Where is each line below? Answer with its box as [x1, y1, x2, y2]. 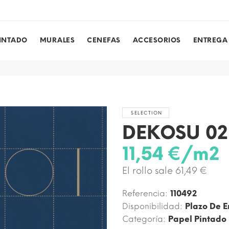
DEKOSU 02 [122, 121, 228, 144]
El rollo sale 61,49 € [122, 165, 207, 176]
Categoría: [122, 214, 166, 224]
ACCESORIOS [132, 36, 181, 44]
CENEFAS [87, 36, 121, 44]
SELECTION [131, 109, 163, 116]
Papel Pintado [168, 214, 226, 224]
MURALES [39, 36, 75, 44]
